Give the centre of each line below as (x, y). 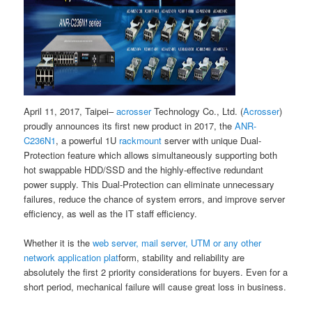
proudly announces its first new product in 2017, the (130, 126)
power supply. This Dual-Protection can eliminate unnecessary (149, 185)
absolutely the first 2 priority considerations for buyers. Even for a (156, 272)
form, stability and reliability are (182, 258)
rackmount (141, 141)
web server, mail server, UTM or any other (177, 243)
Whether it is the (58, 243)
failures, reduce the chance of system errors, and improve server (155, 199)
